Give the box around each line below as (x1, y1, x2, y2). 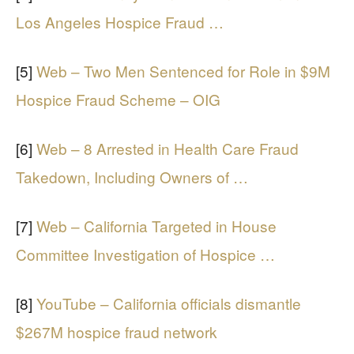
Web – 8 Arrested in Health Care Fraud (36, 137, 299, 159)
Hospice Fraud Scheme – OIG (16, 88, 220, 110)
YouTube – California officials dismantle (36, 292, 301, 314)
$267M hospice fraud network (16, 321, 217, 342)
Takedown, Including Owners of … (16, 166, 248, 187)
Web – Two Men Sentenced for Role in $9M (36, 60, 330, 81)
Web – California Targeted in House (36, 215, 277, 236)
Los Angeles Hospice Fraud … (16, 11, 224, 32)
